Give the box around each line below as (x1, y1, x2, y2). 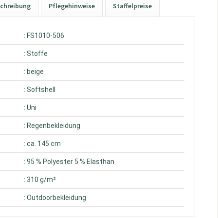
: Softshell (24, 86, 56, 93)
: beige (24, 68, 44, 75)
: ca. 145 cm (24, 140, 61, 147)
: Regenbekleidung (24, 122, 81, 129)
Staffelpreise (113, 1, 152, 10)
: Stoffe (24, 50, 48, 57)
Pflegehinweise (49, 1, 95, 10)
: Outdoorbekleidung (24, 194, 87, 201)
